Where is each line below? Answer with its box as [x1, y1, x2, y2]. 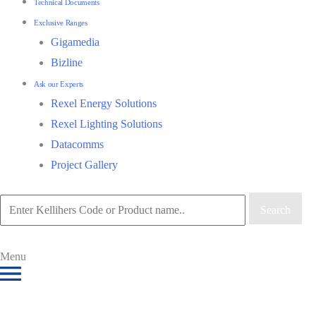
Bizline [51, 56, 83, 68]
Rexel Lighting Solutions [51, 118, 162, 130]
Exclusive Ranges [34, 18, 87, 27]
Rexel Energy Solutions [51, 97, 157, 109]
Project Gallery [51, 159, 118, 171]
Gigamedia [51, 36, 99, 48]
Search [260, 203, 291, 216]
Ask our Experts [34, 80, 84, 88]
